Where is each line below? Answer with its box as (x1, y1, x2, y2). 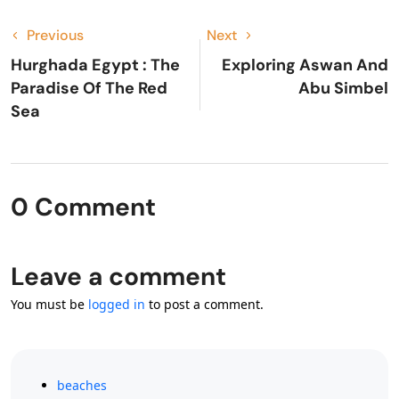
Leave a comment (11, 259, 226, 293)
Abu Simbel (298, 77, 388, 99)
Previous (27, 25, 84, 45)
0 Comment (11, 190, 156, 224)
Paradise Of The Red (11, 77, 167, 99)
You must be (11, 295, 88, 313)
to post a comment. (145, 295, 264, 313)
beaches (57, 376, 107, 394)
